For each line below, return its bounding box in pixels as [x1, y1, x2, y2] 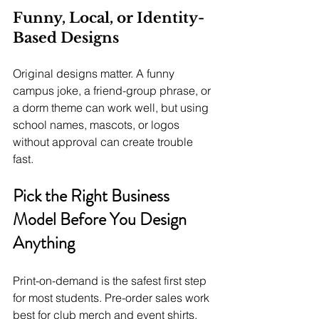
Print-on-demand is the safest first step [13, 273, 209, 288]
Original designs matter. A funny [13, 66, 177, 81]
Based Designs [13, 29, 119, 47]
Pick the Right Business [13, 184, 173, 209]
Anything [13, 231, 75, 256]
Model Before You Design [13, 207, 190, 232]
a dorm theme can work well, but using [13, 100, 211, 115]
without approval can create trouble [13, 135, 196, 150]
